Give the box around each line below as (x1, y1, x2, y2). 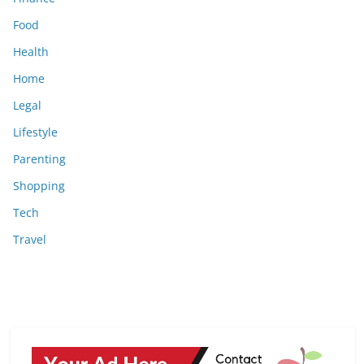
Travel (13, 232, 46, 248)
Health (13, 44, 49, 60)
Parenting (13, 151, 66, 167)
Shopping (13, 178, 65, 194)
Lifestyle (13, 124, 58, 141)
